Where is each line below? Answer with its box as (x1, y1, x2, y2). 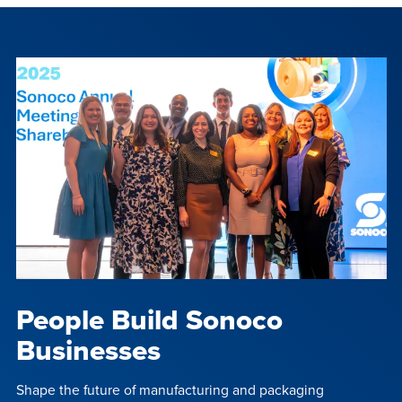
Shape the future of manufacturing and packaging (15, 380, 324, 400)
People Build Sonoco (15, 299, 283, 341)
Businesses (15, 329, 161, 371)
